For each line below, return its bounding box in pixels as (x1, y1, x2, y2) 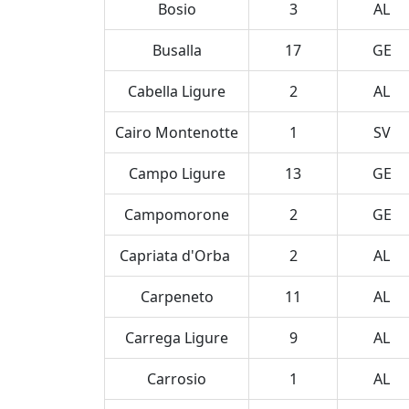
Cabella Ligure (128, 81, 225, 101)
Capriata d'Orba (120, 246, 234, 266)
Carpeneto (140, 287, 214, 307)
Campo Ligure (128, 163, 225, 184)
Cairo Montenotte (115, 122, 238, 142)
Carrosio (147, 369, 206, 389)
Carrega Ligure (125, 328, 228, 348)
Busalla (152, 40, 202, 60)
